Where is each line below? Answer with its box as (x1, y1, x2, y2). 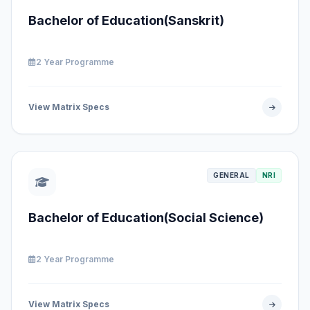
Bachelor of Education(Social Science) (28, 210, 264, 225)
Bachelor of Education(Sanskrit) (28, 13, 224, 28)
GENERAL (213, 171, 250, 179)
